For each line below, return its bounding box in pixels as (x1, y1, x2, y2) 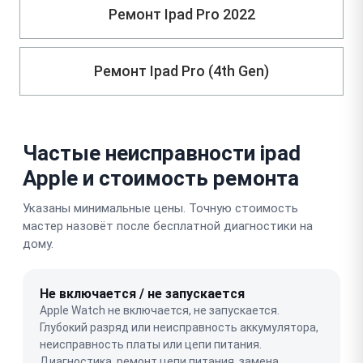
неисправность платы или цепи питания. (40, 337, 262, 351)
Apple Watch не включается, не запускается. (40, 303, 280, 317)
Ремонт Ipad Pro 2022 (108, 6, 255, 23)
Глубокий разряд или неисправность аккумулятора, (40, 320, 318, 334)
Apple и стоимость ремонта (23, 165, 299, 190)
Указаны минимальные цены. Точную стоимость (23, 200, 298, 216)
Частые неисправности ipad (23, 140, 301, 165)
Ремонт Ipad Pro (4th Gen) (94, 62, 269, 79)
